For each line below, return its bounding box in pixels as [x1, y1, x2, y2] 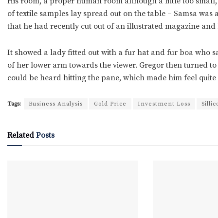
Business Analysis [29, 100, 83, 108]
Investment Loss [138, 100, 190, 108]
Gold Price [94, 100, 127, 108]
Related [7, 130, 34, 140]
